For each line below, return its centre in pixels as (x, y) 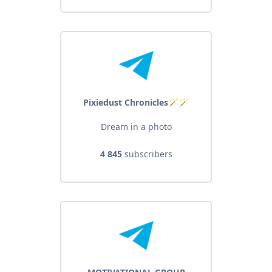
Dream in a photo (136, 127)
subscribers (147, 154)
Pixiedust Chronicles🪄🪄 (136, 103)
